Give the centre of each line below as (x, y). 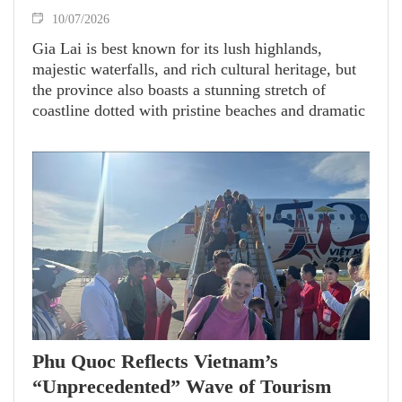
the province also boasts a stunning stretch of (179, 89)
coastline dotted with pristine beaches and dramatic (199, 110)
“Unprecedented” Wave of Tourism (182, 387)
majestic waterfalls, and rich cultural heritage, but (194, 69)
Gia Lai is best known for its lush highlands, (177, 48)
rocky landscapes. (92, 131)
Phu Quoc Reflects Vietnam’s (155, 362)
